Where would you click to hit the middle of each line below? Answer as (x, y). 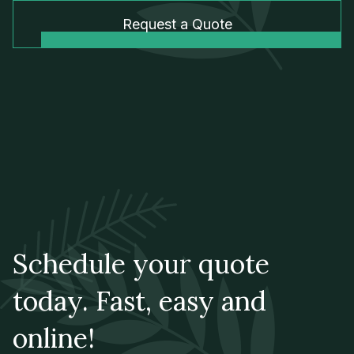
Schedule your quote (141, 264)
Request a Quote (177, 24)
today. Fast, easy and (139, 301)
